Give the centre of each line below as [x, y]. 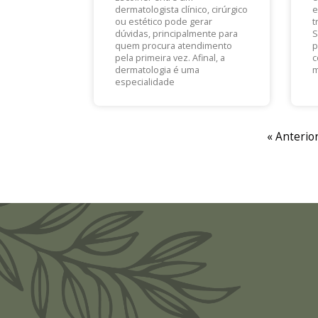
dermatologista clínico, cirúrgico [181, 10]
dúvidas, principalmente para [176, 34]
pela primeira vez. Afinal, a [170, 58]
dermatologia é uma [157, 70]
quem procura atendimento [174, 46]
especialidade [145, 82]
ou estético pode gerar [164, 22]
